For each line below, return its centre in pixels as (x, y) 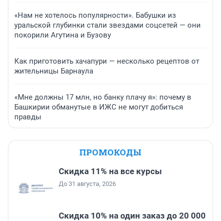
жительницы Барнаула (54, 71)
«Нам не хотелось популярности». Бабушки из (95, 16)
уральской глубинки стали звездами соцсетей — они (108, 25)
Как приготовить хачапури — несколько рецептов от (107, 61)
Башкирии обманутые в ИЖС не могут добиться (99, 107)
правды (28, 117)
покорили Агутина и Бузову (63, 35)
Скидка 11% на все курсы (110, 171)
